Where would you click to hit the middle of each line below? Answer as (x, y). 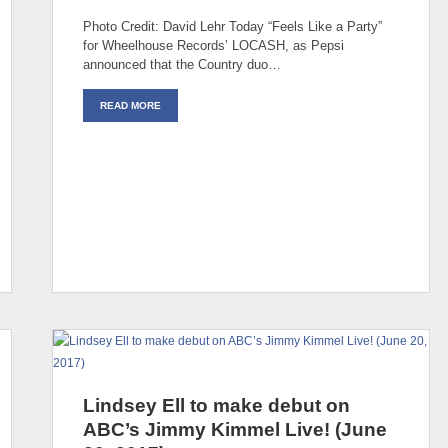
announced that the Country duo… (182, 64)
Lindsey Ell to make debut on (216, 405)
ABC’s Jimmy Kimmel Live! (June (235, 429)
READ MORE (130, 105)
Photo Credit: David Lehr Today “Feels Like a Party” (232, 26)
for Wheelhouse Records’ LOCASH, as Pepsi (213, 45)
